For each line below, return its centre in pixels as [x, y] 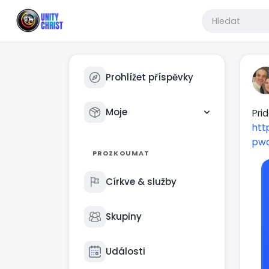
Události [125, 251]
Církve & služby [141, 182]
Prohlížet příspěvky [150, 77]
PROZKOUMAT [121, 153]
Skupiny [124, 216]
